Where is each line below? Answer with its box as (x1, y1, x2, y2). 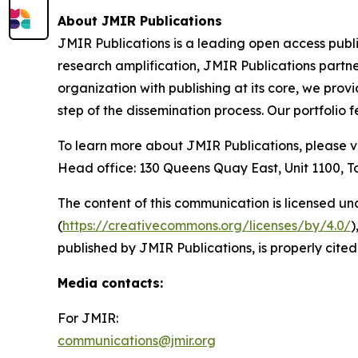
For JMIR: (58, 310, 118, 327)
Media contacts (58, 275, 160, 292)
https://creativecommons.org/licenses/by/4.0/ (62, 217, 351, 234)
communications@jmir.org (58, 332, 216, 349)
